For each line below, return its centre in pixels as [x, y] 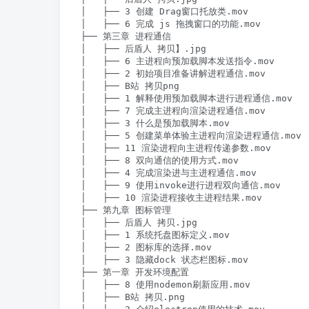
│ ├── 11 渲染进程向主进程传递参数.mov [176, 148]
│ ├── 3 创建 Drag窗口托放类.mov [165, 12]
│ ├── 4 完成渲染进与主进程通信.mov [169, 173]
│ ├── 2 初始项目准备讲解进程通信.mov [173, 74]
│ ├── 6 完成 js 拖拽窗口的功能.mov [171, 24]
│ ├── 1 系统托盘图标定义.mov [155, 235]
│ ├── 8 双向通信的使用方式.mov [160, 161]
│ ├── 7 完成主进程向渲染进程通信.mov [173, 111]
